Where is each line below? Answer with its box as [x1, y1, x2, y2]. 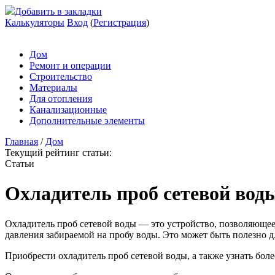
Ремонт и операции [29, 60, 111, 71]
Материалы [29, 82, 77, 93]
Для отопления [29, 93, 92, 104]
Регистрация [93, 17, 146, 28]
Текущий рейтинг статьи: [5, 147, 112, 158]
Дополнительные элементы [29, 115, 145, 126]
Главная [5, 136, 38, 147]
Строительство [29, 71, 92, 82]
